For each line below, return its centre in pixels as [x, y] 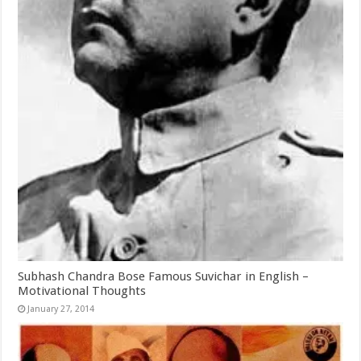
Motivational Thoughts [82, 290]
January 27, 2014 [61, 309]
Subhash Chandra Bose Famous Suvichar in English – [164, 276]
